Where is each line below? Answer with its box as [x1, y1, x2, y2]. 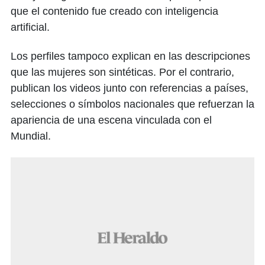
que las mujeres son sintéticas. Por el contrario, [11, 66, 234, 78]
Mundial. [11, 130, 51, 142]
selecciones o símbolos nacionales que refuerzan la [11, 98, 254, 110]
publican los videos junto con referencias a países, [11, 82, 248, 94]
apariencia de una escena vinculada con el [11, 114, 212, 126]
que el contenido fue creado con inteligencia [11, 5, 218, 17]
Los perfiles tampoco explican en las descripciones [11, 50, 250, 62]
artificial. [11, 21, 50, 33]
